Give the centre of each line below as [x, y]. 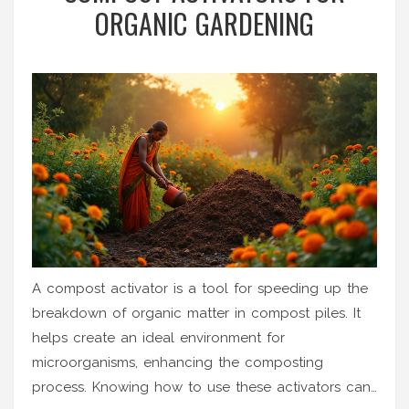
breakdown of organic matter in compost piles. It [196, 313]
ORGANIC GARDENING [204, 24]
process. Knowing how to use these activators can [201, 387]
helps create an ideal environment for [158, 337]
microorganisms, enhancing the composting [178, 362]
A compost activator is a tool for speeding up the [200, 288]
